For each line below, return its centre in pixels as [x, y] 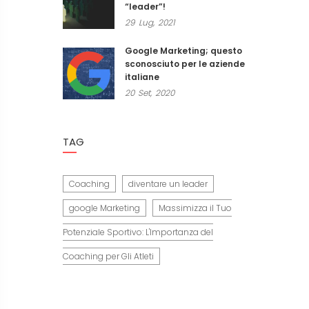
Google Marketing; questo [183, 51]
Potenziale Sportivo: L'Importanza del [138, 232]
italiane [142, 77]
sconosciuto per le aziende [185, 64]
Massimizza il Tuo [195, 208]
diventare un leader [168, 184]
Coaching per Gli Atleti [108, 256]
